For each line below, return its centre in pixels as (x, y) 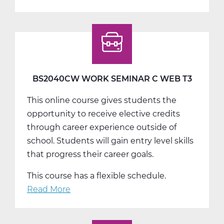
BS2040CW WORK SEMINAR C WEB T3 (112, 78)
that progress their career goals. (90, 154)
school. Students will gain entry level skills (110, 140)
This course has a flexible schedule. (96, 175)
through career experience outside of (102, 127)
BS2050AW (93, 6)
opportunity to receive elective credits (103, 113)
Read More (49, 189)
